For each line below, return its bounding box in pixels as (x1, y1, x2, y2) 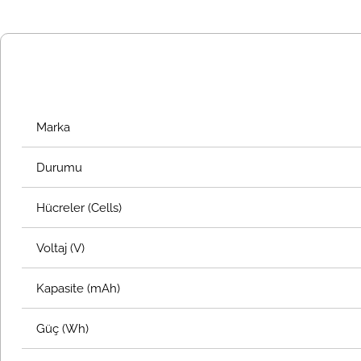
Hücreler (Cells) (33, 201, 122, 215)
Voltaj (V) (33, 241, 85, 255)
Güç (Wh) (33, 322, 89, 336)
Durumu (33, 160, 82, 175)
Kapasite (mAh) (33, 281, 120, 296)
